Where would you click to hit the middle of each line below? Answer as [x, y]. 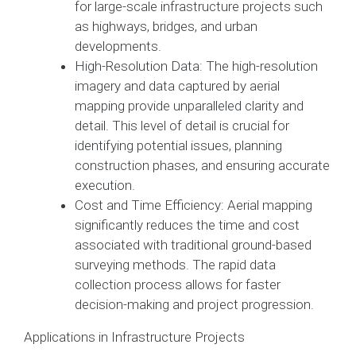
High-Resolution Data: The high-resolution [196, 66]
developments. [118, 46]
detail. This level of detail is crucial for [182, 125]
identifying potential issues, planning [178, 145]
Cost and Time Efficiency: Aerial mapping [193, 205]
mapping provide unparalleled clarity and [189, 105]
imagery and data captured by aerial [177, 85]
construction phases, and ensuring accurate [202, 165]
